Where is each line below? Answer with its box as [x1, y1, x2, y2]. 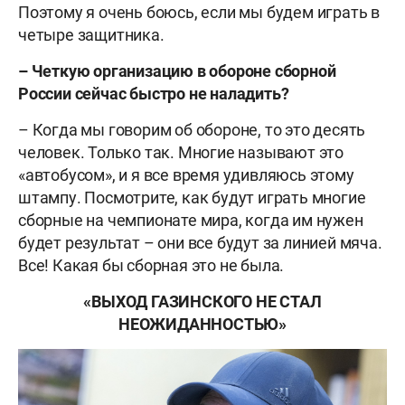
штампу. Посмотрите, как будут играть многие [18, 188, 366, 208]
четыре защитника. [18, 25, 165, 45]
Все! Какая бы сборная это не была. [18, 256, 285, 276]
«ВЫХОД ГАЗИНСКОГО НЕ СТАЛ [83, 292, 322, 312]
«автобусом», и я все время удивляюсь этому [18, 165, 354, 185]
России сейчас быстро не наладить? [18, 84, 289, 104]
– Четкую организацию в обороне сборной [18, 61, 336, 81]
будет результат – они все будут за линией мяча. [18, 233, 382, 253]
